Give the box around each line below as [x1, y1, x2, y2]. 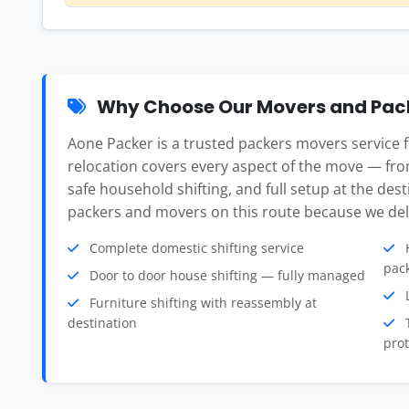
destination [68, 314, 137, 331]
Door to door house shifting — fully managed [86, 267, 365, 284]
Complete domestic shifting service [86, 239, 304, 257]
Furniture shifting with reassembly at [86, 294, 317, 311]
